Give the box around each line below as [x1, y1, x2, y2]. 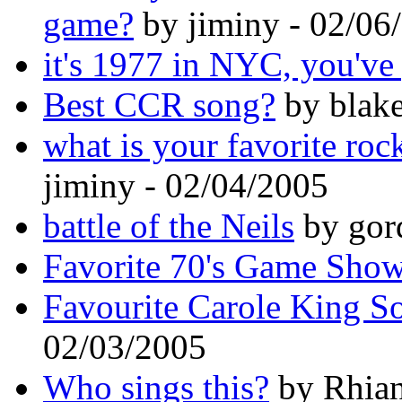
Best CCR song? [43, 84, 275, 124]
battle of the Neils [43, 205, 294, 245]
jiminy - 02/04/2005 [43, 165, 328, 205]
